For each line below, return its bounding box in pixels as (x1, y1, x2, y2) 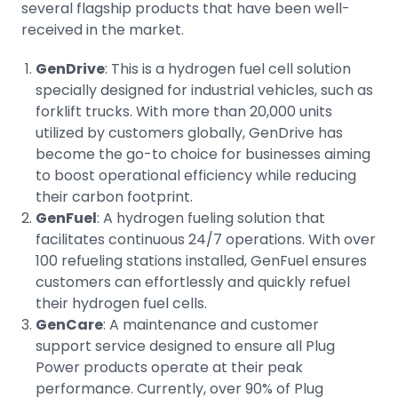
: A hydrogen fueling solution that (97, 208, 325, 228)
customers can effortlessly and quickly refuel (36, 272, 350, 292)
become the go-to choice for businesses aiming (36, 144, 370, 164)
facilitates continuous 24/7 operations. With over (36, 229, 376, 250)
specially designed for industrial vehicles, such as (36, 80, 373, 100)
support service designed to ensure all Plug (36, 336, 335, 356)
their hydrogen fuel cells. (36, 293, 207, 314)
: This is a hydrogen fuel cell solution (105, 59, 351, 79)
